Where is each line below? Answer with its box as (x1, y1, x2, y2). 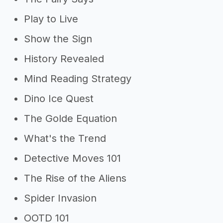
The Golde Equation (24, 112, 117, 124)
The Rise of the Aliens (24, 172, 126, 184)
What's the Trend (24, 132, 106, 144)
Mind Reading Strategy (24, 73, 131, 85)
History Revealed (24, 53, 104, 65)
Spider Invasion (24, 192, 97, 204)
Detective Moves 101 (24, 152, 121, 164)
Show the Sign (24, 33, 92, 45)
